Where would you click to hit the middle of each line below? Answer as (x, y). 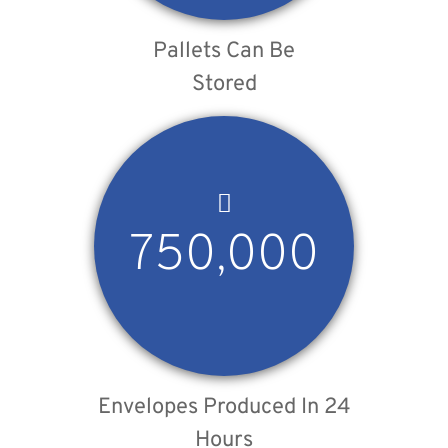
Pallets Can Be (224, 52)
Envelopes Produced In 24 (224, 408)
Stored (224, 85)
